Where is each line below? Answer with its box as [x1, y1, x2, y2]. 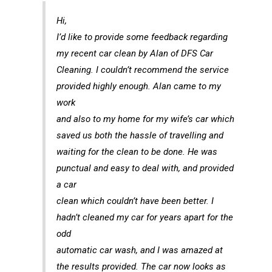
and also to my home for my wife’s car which [56, 113, 235, 124]
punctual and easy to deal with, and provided [56, 162, 234, 174]
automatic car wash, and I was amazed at [56, 244, 223, 256]
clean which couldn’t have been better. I [56, 195, 214, 206]
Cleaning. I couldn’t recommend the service [56, 64, 229, 75]
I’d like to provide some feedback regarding [56, 31, 228, 42]
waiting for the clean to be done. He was [56, 146, 218, 157]
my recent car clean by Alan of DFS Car [56, 47, 214, 59]
